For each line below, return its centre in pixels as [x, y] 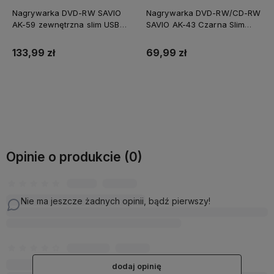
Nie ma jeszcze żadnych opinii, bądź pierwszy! [116, 201]
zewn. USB [167, 36]
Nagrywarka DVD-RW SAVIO [67, 13]
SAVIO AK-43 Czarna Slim [196, 24]
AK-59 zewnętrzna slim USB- [68, 24]
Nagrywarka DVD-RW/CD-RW [204, 13]
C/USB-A [29, 36]
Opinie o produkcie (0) [74, 157]
